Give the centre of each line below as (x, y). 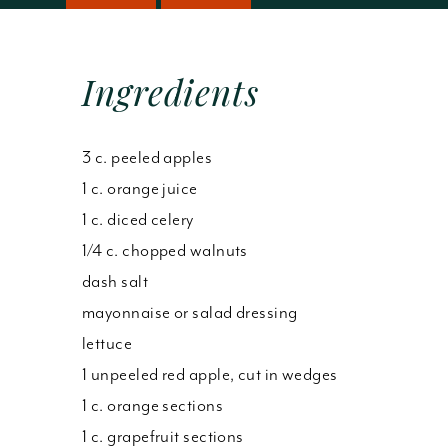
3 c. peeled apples (147, 157)
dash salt (115, 281)
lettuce (107, 343)
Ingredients (170, 91)
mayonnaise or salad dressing (190, 312)
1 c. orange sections (152, 405)
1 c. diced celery (138, 219)
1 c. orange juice (140, 188)
